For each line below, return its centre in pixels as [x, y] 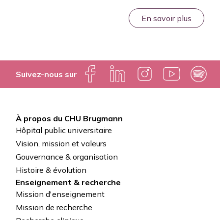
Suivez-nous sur [46, 74]
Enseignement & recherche [68, 182]
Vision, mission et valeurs [61, 144]
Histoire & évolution [51, 170]
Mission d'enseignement [60, 194]
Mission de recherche [54, 207]
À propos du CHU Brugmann [69, 118]
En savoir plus [166, 18]
